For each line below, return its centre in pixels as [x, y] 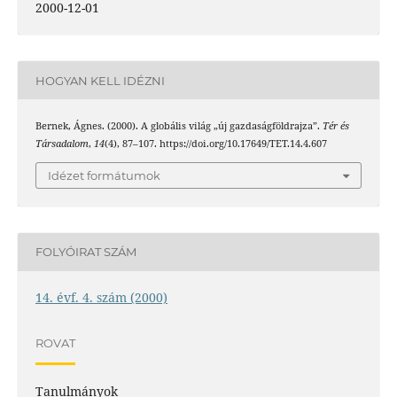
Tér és [335, 126]
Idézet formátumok [104, 175]
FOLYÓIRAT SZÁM [86, 252]
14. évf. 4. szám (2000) [101, 297]
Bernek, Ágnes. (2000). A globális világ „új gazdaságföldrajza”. [179, 126]
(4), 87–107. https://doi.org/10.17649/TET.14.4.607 [215, 144]
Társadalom [62, 144]
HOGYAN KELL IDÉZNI [100, 80]
